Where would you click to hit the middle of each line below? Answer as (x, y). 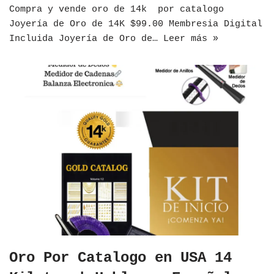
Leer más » (191, 39)
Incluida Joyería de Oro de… (86, 39)
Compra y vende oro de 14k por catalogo (117, 9)
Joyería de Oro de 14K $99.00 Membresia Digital (136, 24)
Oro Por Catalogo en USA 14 (120, 257)
